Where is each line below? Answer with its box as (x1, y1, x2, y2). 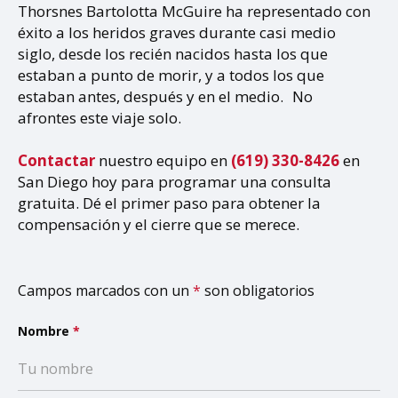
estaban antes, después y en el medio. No (18, 86, 313, 107)
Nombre (18, 322, 73, 340)
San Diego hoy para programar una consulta (18, 171, 331, 193)
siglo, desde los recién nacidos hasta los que (18, 44, 328, 65)
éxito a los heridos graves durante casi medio (18, 22, 336, 44)
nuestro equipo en (99, 150, 231, 171)
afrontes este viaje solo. (18, 107, 181, 129)
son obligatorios (201, 281, 314, 301)
